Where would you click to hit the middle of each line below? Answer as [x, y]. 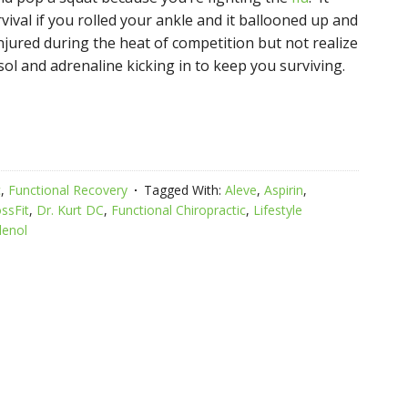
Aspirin [284, 190]
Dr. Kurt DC [70, 210]
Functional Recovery [68, 190]
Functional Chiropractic [178, 210]
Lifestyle [278, 210]
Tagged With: [184, 190]
